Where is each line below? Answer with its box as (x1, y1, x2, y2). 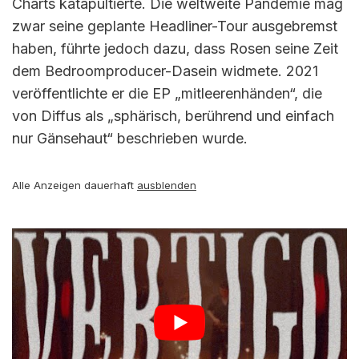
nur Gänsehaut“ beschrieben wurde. (12, 129, 248, 147)
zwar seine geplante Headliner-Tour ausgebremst (12, 17, 337, 34)
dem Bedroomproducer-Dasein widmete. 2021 (12, 62, 318, 79)
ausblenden (137, 178, 196, 192)
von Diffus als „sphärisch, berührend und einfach (12, 107, 334, 124)
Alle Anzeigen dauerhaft (12, 178, 137, 192)
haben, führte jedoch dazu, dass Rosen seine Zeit (12, 39, 338, 57)
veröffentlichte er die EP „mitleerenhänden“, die (12, 84, 322, 102)
